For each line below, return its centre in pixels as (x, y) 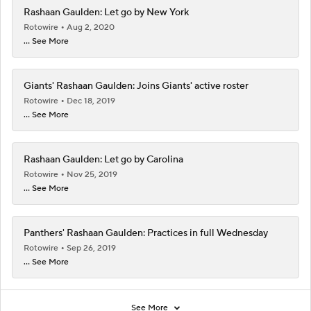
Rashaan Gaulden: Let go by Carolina (103, 159)
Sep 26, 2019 (91, 248)
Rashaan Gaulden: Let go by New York (106, 12)
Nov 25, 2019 (92, 174)
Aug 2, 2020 (91, 27)
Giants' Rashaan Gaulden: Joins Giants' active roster (136, 86)
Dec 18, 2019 (91, 101)
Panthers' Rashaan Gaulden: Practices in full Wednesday (146, 233)
